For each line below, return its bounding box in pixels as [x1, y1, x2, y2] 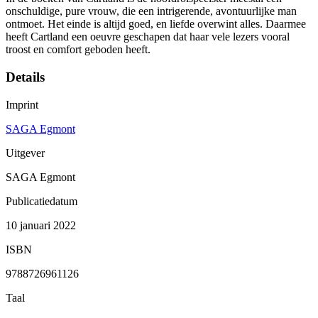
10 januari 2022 [6, 219, 76, 231]
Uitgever [6, 146, 45, 159]
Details [6, 70, 45, 85]
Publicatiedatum [6, 194, 77, 207]
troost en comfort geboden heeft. [6, 43, 150, 56]
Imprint [6, 98, 38, 111]
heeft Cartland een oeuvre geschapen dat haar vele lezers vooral [6, 31, 290, 43]
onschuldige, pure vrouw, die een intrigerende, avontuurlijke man [6, 5, 297, 18]
